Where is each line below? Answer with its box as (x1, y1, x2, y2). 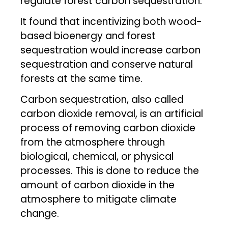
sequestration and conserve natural (20, 57, 193, 71)
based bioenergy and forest (20, 28, 156, 43)
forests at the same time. (20, 71, 143, 85)
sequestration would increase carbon (20, 43, 201, 57)
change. (20, 206, 60, 220)
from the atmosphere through (20, 135, 165, 149)
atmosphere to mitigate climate (20, 192, 177, 206)
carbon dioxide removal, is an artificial (20, 106, 204, 121)
